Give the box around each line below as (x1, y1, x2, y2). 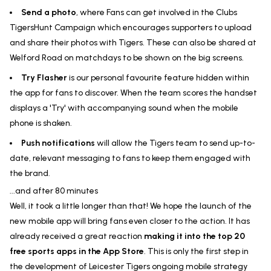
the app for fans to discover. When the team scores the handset (10, 88, 257, 98)
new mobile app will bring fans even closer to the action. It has (10, 216, 250, 226)
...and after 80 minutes (10, 186, 98, 196)
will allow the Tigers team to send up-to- (95, 138, 255, 148)
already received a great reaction (10, 231, 144, 241)
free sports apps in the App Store (10, 246, 144, 256)
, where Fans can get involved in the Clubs (76, 7, 237, 18)
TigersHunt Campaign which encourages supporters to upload (10, 22, 252, 33)
